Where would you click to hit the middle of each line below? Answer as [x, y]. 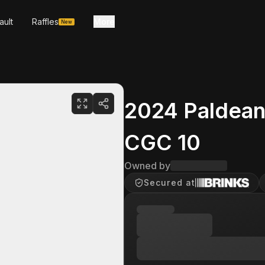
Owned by [147, 166]
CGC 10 [162, 143]
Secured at [170, 182]
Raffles [45, 22]
